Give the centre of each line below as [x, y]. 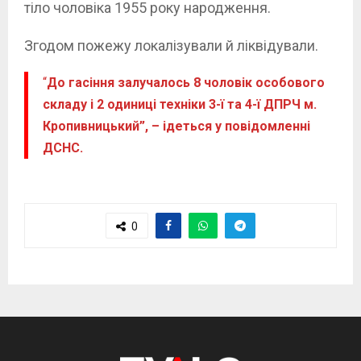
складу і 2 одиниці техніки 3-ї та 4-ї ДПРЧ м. [179, 104]
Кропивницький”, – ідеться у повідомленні [176, 126]
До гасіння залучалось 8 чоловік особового [185, 82]
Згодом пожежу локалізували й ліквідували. [171, 45]
